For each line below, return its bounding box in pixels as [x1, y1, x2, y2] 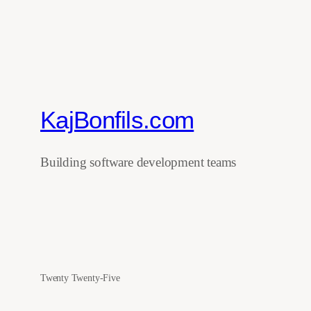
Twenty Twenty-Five [40, 271, 120, 283]
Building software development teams [40, 154, 237, 169]
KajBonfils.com [40, 106, 194, 133]
